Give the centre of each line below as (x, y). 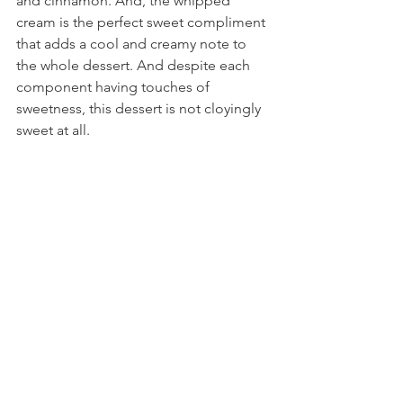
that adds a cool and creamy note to (133, 44)
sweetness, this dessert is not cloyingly (140, 108)
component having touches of (115, 87)
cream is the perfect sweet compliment (143, 22)
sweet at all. (53, 130)
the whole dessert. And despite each (135, 65)
